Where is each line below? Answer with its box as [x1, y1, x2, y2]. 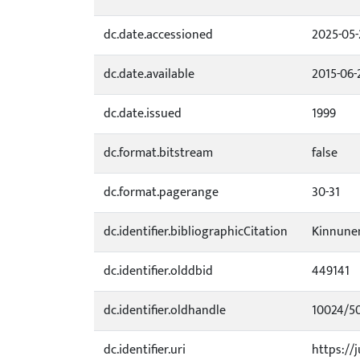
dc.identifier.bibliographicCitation [104, 221, 288, 243]
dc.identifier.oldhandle [104, 300, 226, 321]
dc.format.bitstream [104, 142, 213, 164]
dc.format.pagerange [104, 182, 219, 203]
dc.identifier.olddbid [104, 260, 213, 282]
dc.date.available [104, 63, 194, 85]
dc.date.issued [104, 103, 182, 125]
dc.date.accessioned [104, 24, 213, 46]
